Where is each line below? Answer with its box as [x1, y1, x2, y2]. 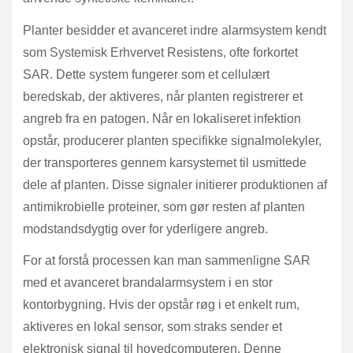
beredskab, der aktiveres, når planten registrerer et [23, 89, 303, 103]
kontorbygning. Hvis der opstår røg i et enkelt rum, [23, 298, 299, 312]
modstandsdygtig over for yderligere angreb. [23, 221, 268, 236]
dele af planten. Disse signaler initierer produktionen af [23, 177, 327, 191]
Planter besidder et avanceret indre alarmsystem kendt [23, 23, 326, 37]
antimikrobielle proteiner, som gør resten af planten [23, 199, 305, 214]
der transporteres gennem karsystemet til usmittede [23, 155, 307, 169]
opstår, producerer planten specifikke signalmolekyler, [23, 133, 321, 147]
